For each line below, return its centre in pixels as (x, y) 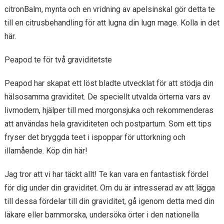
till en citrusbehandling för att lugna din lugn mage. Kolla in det (112, 23)
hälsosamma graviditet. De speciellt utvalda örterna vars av (107, 97)
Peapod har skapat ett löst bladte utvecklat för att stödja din (109, 83)
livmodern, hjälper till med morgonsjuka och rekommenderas (109, 110)
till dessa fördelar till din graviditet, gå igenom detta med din (109, 201)
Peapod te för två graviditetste (58, 60)
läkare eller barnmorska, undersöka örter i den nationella (101, 215)
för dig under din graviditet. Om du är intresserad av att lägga (109, 188)
